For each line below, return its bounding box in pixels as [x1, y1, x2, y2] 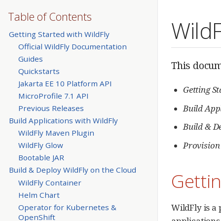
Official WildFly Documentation [18, 41, 127, 51]
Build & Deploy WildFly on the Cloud [8, 165, 136, 175]
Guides [18, 53, 43, 64]
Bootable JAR [18, 152, 64, 163]
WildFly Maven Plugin [18, 128, 94, 138]
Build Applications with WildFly [8, 115, 118, 126]
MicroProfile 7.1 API [18, 91, 89, 101]
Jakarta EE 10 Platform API [18, 78, 112, 89]
